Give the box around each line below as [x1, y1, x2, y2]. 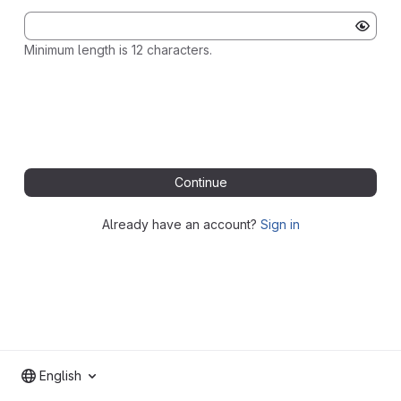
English [39, 368, 81, 383]
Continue [174, 175, 227, 190]
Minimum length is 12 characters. [24, 42, 212, 57]
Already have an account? [101, 217, 260, 232]
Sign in [260, 217, 300, 232]
